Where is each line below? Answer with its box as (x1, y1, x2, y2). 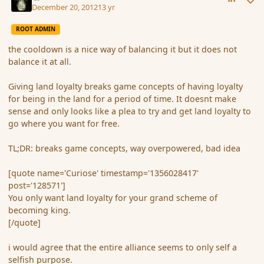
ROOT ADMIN (15, 25, 55, 34)
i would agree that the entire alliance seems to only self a (8, 242, 237, 253)
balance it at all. (8, 56, 72, 68)
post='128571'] (8, 180, 66, 192)
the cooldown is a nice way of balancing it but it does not (8, 44, 237, 55)
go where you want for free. (8, 118, 120, 130)
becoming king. (8, 204, 71, 216)
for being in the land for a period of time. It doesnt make (8, 93, 237, 105)
